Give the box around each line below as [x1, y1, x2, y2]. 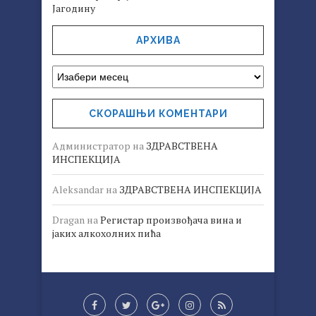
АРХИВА [135, 34, 181, 46]
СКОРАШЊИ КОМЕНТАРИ [88, 107, 228, 119]
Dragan [52, 212, 85, 226]
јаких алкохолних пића [52, 226, 161, 240]
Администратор [52, 138, 130, 152]
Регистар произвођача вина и [100, 212, 242, 226]
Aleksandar [52, 182, 104, 196]
